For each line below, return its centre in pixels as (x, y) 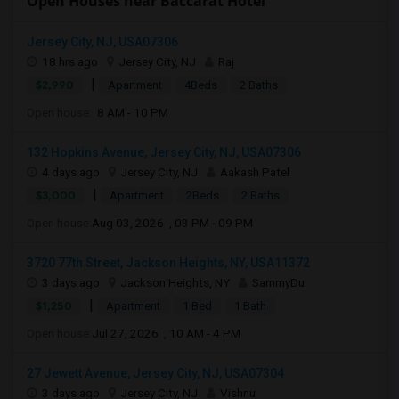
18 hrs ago (70, 61)
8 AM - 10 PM (130, 112)
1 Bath (250, 306)
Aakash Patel (255, 172)
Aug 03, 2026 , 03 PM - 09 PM (172, 223)
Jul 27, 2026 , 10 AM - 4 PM (166, 333)
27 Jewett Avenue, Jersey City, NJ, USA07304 (155, 373)
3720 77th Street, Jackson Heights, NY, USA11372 (168, 263)
